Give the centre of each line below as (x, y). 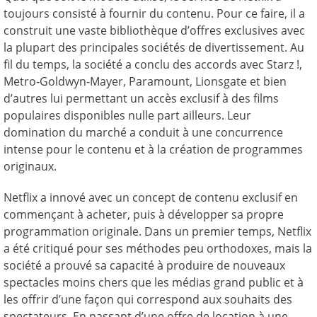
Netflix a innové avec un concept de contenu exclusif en (151, 198)
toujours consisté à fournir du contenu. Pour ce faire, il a (154, 14)
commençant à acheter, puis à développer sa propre (144, 215)
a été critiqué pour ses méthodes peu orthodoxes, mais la (158, 249)
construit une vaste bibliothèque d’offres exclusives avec (154, 31)
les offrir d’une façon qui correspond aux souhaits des (148, 300)
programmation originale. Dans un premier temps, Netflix (157, 232)
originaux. (30, 167)
